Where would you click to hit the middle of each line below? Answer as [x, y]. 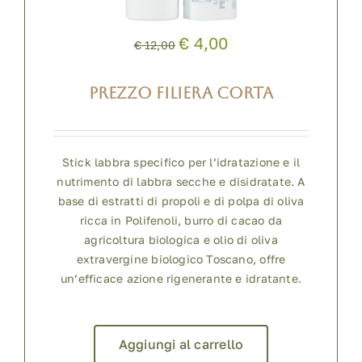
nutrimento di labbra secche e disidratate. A [181, 181]
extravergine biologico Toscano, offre [181, 259]
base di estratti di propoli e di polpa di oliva [181, 200]
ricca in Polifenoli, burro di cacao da [181, 220]
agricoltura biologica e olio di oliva [181, 239]
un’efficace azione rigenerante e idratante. [181, 278]
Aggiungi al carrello [181, 344]
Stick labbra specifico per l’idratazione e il [181, 162]
